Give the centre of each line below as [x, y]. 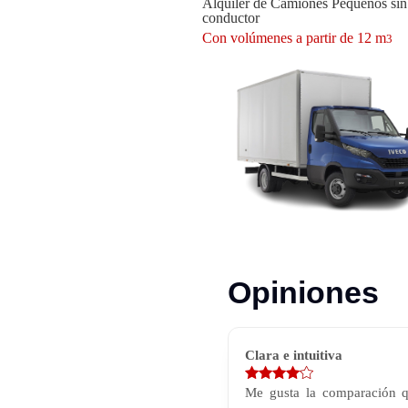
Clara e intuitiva [294, 354]
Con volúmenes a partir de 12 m [294, 38]
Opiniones [303, 292]
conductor [231, 18]
